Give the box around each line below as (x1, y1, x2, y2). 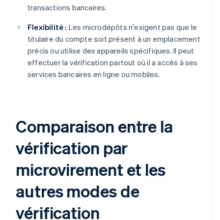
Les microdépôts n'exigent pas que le (67, 22, 197, 32)
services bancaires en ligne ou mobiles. (27, 69, 160, 80)
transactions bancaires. (27, 2, 107, 13)
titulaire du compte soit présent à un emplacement (27, 34, 200, 44)
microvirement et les (16, 159, 165, 180)
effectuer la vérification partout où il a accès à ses (27, 57, 198, 68)
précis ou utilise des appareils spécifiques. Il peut (27, 46, 194, 56)
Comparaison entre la (16, 115, 173, 137)
